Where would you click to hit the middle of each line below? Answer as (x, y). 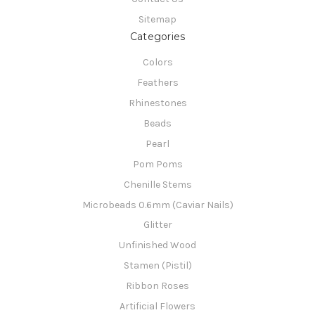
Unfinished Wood (157, 245)
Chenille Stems (157, 184)
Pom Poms (157, 164)
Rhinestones (157, 103)
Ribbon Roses (157, 286)
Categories (157, 36)
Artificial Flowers (157, 307)
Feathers (157, 82)
